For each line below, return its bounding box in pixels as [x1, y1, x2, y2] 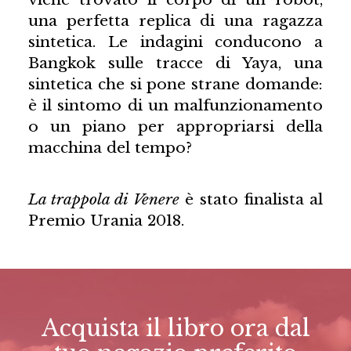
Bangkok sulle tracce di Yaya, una [27, 53, 324, 73]
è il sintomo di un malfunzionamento [27, 96, 324, 115]
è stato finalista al [179, 189, 324, 208]
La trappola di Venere [27, 189, 179, 208]
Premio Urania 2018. [27, 210, 184, 230]
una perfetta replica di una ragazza [27, 11, 324, 31]
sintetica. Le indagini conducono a [27, 32, 324, 52]
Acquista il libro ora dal [41, 313, 310, 342]
